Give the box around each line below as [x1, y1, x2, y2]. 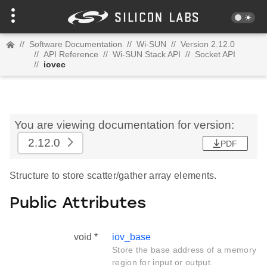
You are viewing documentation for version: [14, 119, 234, 131]
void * [74, 232, 98, 243]
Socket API [195, 49, 235, 59]
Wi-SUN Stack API [113, 49, 181, 59]
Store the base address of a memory [112, 245, 257, 255]
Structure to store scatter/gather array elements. [10, 170, 217, 181]
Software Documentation [29, 39, 122, 49]
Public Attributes [10, 195, 146, 212]
